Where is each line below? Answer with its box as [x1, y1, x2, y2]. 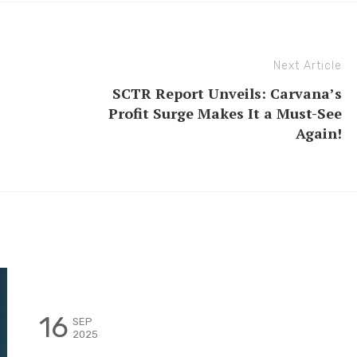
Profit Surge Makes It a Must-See [108, 103, 342, 123]
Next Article [273, 58, 342, 73]
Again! [296, 123, 342, 143]
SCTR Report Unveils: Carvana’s [112, 83, 342, 103]
